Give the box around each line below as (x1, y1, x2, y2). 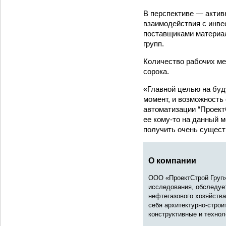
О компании (148, 156, 196, 165)
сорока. (143, 67, 169, 76)
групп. (143, 39, 164, 48)
